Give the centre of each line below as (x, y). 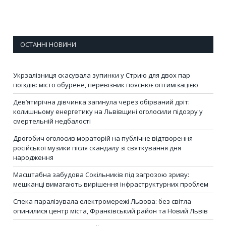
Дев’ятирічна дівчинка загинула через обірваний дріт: (101, 102)
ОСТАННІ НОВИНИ (48, 44)
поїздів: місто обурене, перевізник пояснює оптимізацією (106, 84)
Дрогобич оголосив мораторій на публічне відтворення (103, 138)
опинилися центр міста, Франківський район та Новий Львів (110, 211)
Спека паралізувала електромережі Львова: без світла (102, 201)
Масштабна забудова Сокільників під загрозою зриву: (101, 174)
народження (33, 157)
